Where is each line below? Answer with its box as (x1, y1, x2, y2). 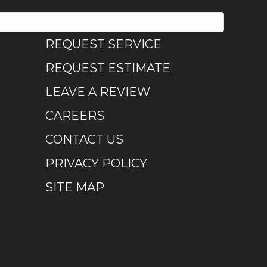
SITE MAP (45, 179, 104, 194)
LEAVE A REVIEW (45, 84, 150, 99)
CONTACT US (45, 132, 123, 147)
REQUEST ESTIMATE (45, 60, 170, 75)
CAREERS (45, 108, 104, 123)
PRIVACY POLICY (45, 156, 147, 170)
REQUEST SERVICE (45, 36, 162, 51)
